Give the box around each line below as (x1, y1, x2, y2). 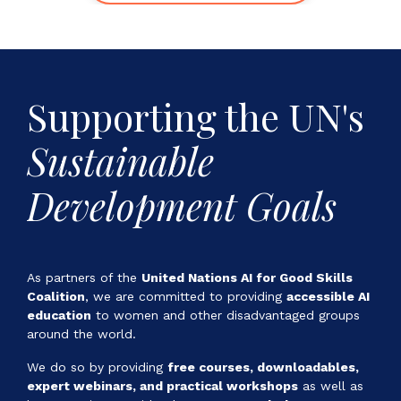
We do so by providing (27, 360, 167, 374)
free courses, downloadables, (167, 360, 359, 374)
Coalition (27, 289, 85, 303)
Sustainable (27, 136, 214, 186)
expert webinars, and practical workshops (27, 379, 298, 393)
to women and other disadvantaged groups (91, 308, 360, 322)
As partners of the (27, 270, 141, 285)
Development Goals (27, 181, 337, 231)
